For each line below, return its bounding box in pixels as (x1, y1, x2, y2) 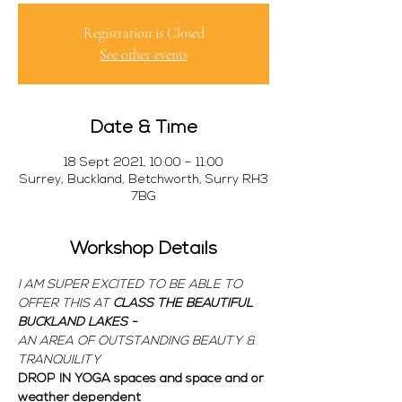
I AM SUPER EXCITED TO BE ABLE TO (18, 278, 246, 292)
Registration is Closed (83, 24, 205, 42)
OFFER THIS (18, 297, 93, 310)
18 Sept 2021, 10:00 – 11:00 (64, 156, 223, 170)
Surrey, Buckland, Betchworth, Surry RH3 (19, 173, 268, 187)
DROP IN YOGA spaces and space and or (18, 372, 267, 386)
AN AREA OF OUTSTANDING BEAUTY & (18, 335, 258, 348)
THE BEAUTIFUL (157, 297, 257, 310)
